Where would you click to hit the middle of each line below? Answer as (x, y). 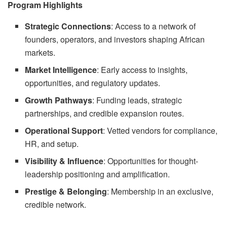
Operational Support (64, 130)
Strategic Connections (68, 26)
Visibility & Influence (64, 161)
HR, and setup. (52, 144)
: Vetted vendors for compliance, (160, 130)
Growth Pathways (59, 100)
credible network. (56, 204)
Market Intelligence (61, 70)
